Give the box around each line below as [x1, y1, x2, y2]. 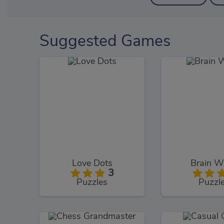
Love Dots [71, 158, 112, 168]
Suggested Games [39, 33, 170, 49]
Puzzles [76, 177, 107, 187]
